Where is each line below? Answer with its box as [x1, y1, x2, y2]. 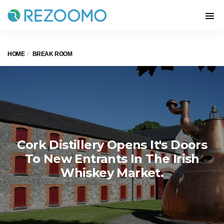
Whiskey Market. [60, 165, 164, 180]
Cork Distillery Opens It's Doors [17, 137, 207, 152]
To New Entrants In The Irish [24, 151, 199, 166]
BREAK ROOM [32, 50, 72, 57]
